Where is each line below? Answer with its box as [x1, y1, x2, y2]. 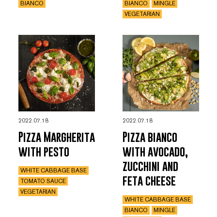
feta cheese [122, 173, 176, 188]
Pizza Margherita [18, 130, 95, 144]
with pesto [18, 144, 69, 159]
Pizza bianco [122, 130, 177, 144]
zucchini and [122, 159, 178, 173]
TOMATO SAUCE [20, 178, 66, 185]
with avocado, [122, 144, 188, 159]
